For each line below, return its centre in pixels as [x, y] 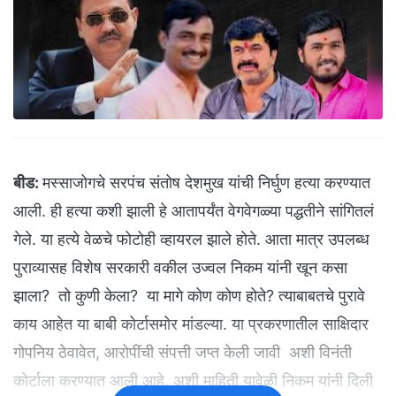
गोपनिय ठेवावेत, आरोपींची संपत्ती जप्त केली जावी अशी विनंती [183, 353]
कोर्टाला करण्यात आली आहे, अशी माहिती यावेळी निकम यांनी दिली [193, 381]
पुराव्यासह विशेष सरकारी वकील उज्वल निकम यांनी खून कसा [180, 268]
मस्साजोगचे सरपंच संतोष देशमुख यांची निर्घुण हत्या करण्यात [206, 183]
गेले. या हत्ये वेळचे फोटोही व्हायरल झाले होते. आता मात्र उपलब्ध [191, 240]
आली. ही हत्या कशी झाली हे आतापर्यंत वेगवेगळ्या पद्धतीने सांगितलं [194, 211]
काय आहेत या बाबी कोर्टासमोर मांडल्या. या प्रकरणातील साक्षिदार [191, 324]
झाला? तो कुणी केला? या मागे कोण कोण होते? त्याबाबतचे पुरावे [189, 296]
